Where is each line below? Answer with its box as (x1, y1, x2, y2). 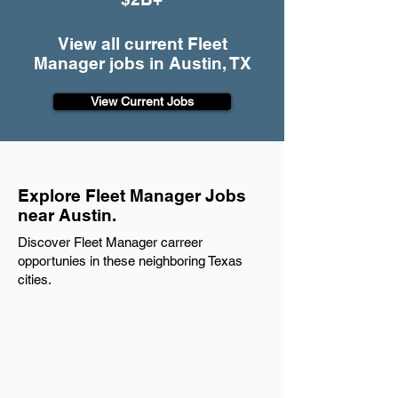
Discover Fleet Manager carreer (18, 235, 203, 250)
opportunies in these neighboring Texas (18, 253, 243, 268)
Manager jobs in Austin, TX (33, 53, 251, 73)
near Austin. (18, 205, 116, 225)
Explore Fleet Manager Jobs (18, 186, 246, 205)
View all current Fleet (57, 34, 227, 53)
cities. (18, 272, 52, 287)
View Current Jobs (91, 94, 194, 108)
